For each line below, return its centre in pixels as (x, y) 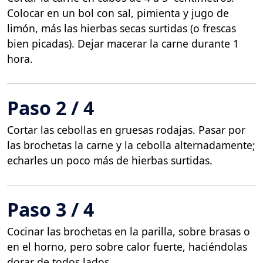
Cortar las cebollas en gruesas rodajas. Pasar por (126, 129)
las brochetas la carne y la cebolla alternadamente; (131, 145)
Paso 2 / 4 (50, 107)
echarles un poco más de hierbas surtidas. (110, 160)
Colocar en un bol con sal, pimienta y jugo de (118, 13)
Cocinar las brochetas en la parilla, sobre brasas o (129, 231)
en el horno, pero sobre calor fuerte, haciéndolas (127, 246)
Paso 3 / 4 (50, 209)
